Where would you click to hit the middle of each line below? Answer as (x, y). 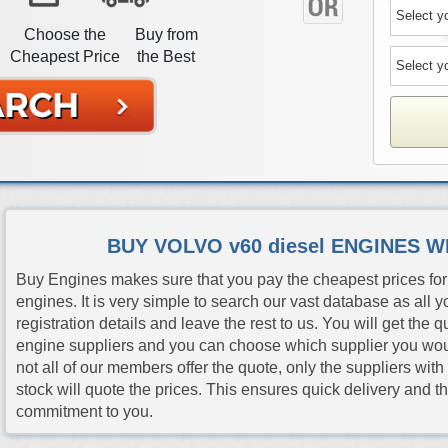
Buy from (166, 35)
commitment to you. (84, 411)
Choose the (64, 35)
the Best (166, 57)
